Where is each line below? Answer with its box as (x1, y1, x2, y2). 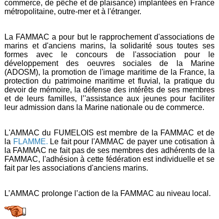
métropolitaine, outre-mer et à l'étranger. (4, 7, 142, 16)
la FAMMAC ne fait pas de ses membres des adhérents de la (4, 146, 215, 154)
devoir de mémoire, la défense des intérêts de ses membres (4, 85, 215, 94)
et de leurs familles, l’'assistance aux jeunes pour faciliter (4, 94, 215, 103)
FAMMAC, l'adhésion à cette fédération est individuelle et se (4, 154, 215, 163)
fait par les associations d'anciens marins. (4, 163, 149, 172)
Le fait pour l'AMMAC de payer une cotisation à (47, 137, 215, 146)
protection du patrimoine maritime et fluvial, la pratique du (4, 76, 215, 85)
